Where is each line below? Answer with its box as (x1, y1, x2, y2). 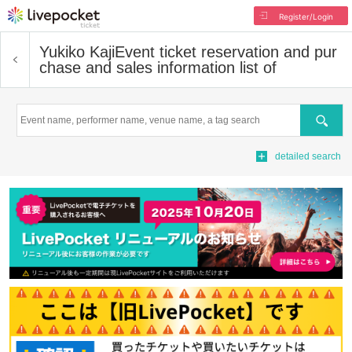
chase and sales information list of (39, 59, 277, 76)
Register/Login (278, 12, 333, 21)
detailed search (275, 151, 341, 162)
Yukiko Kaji (39, 43, 115, 60)
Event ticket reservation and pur (115, 43, 337, 60)
